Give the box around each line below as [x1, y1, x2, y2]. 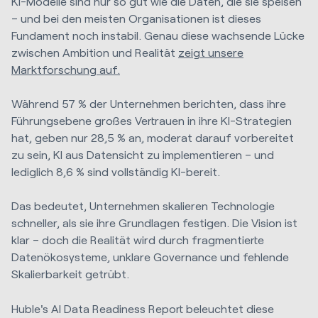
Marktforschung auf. [11, 62, 120, 76]
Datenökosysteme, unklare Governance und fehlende [11, 250, 289, 264]
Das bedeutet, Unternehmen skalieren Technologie [11, 199, 275, 213]
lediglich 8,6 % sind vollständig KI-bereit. [11, 165, 220, 179]
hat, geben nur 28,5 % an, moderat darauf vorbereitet [11, 131, 294, 145]
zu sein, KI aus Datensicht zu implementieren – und [11, 148, 274, 162]
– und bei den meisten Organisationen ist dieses [11, 11, 261, 25]
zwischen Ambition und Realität [11, 45, 178, 59]
